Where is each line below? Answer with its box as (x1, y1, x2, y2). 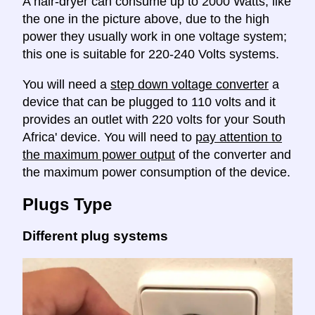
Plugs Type (22, 195, 112, 214)
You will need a (22, 77, 110, 92)
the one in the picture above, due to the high (22, 12, 269, 27)
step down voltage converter (110, 77, 269, 92)
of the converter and (175, 148, 291, 162)
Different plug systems (22, 229, 168, 244)
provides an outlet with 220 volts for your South (22, 112, 285, 127)
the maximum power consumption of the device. (22, 165, 290, 180)
